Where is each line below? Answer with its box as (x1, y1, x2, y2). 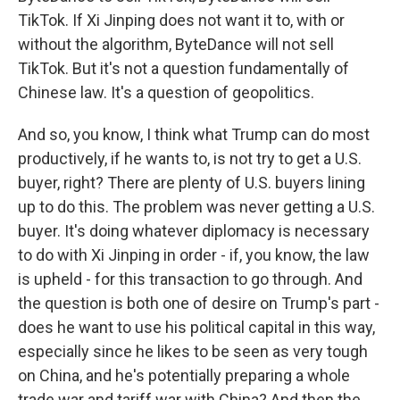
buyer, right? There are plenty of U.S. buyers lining (18, 173, 365, 192)
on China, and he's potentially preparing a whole (18, 366, 350, 385)
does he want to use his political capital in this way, (18, 318, 375, 337)
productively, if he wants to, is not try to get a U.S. (18, 149, 362, 168)
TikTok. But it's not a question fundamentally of (18, 59, 349, 78)
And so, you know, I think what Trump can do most (18, 125, 370, 144)
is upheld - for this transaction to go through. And (18, 270, 362, 288)
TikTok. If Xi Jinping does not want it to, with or (18, 11, 345, 29)
